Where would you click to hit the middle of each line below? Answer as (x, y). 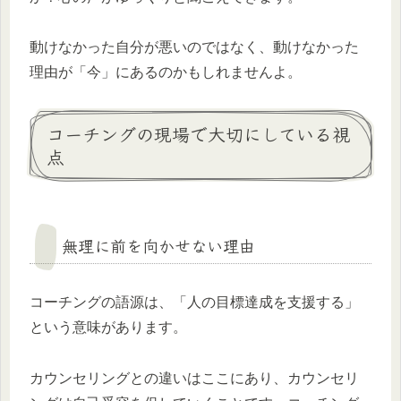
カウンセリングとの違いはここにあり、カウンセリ (194, 379)
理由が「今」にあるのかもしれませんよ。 (166, 73)
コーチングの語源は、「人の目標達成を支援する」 (194, 303)
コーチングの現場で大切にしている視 (198, 134)
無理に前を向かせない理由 (158, 246)
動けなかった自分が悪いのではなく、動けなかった (194, 47)
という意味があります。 (108, 328)
